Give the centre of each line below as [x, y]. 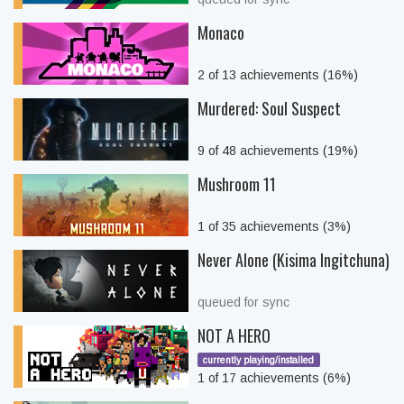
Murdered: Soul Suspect [269, 108]
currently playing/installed [259, 360]
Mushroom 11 [237, 184]
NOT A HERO [234, 335]
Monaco [221, 32]
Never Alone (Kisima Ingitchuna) [294, 260]
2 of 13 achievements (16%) [278, 75]
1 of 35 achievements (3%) [274, 226]
